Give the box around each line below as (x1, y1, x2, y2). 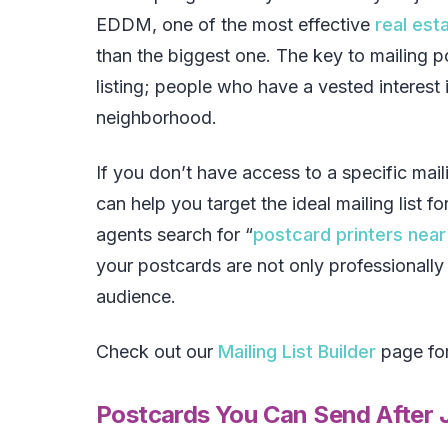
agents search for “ (96, 224, 253, 246)
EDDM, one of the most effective (96, 14, 375, 36)
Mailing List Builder (218, 341, 376, 363)
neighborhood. (96, 107, 217, 129)
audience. (96, 286, 176, 308)
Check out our (96, 341, 218, 363)
